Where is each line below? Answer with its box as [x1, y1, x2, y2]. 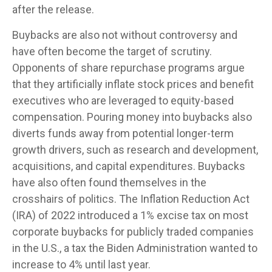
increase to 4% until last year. [12, 258, 151, 271]
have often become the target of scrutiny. [12, 45, 212, 58]
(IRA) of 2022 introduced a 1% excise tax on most [12, 209, 248, 222]
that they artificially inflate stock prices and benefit [12, 78, 254, 90]
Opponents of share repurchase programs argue [12, 61, 245, 74]
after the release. [12, 3, 94, 16]
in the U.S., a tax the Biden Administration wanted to [12, 242, 257, 254]
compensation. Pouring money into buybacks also [12, 110, 252, 123]
